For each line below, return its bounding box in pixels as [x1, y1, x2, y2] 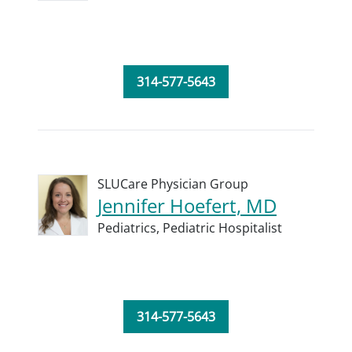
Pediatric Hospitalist [163, 219, 282, 236]
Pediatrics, [97, 219, 163, 236]
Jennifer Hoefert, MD [97, 192, 277, 218]
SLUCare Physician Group [97, 175, 248, 192]
